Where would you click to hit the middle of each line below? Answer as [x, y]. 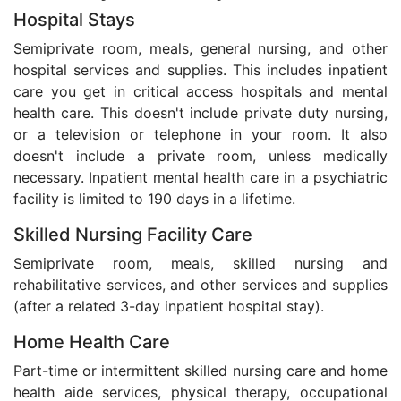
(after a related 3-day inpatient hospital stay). [169, 306]
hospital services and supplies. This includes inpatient [200, 70]
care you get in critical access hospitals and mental [200, 91]
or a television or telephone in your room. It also [200, 134]
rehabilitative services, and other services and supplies [200, 285]
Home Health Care [92, 342]
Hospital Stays [74, 20]
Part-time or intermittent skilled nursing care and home [200, 371]
